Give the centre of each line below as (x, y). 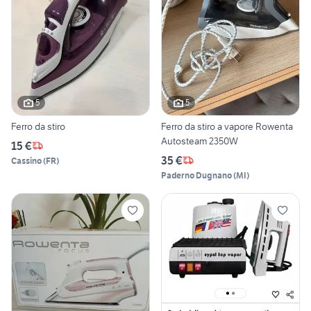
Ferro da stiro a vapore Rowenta (227, 126)
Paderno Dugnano (196, 175)
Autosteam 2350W (200, 141)
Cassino (26, 160)
